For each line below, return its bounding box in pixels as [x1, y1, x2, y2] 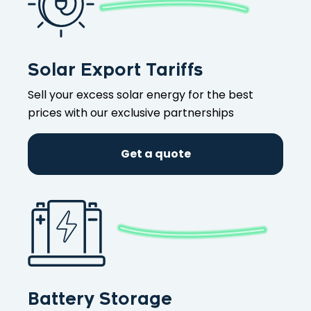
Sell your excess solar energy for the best [28, 87, 253, 103]
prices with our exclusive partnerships [28, 105, 234, 121]
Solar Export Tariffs [28, 60, 203, 81]
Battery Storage [28, 289, 172, 310]
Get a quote [120, 146, 191, 162]
